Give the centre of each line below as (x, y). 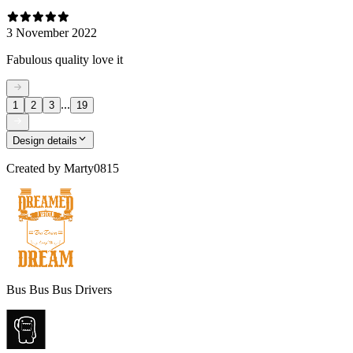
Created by (33, 168)
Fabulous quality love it (65, 59)
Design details (45, 140)
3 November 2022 (52, 32)
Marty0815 (91, 168)
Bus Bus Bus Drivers (59, 289)
